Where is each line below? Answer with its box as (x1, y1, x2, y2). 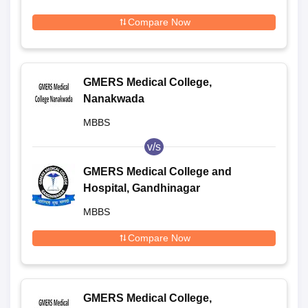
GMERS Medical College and (83, 165, 232, 177)
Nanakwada (83, 92, 144, 104)
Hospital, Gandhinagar (83, 181, 200, 194)
